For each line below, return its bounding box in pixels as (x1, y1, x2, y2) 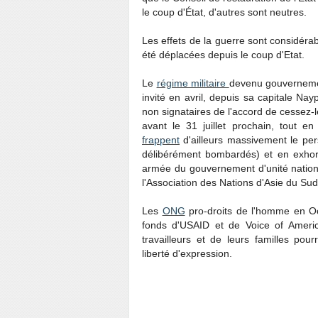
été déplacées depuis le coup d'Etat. (142, 49, 305, 60)
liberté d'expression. (142, 248, 232, 259)
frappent (142, 134, 180, 146)
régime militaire (156, 77, 229, 89)
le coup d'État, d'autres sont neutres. (142, 6, 307, 18)
